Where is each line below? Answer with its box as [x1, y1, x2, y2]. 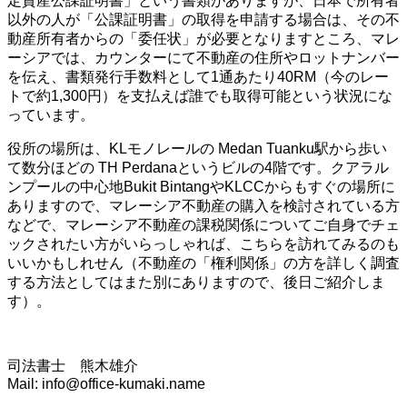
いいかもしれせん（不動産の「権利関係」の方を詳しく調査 [7, 254, 400, 271]
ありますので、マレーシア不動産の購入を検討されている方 [7, 197, 400, 213]
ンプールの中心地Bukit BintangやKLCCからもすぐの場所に [7, 178, 395, 194]
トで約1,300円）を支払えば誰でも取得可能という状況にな [7, 87, 392, 104]
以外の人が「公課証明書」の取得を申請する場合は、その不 [7, 11, 400, 27]
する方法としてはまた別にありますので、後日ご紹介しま [7, 273, 385, 290]
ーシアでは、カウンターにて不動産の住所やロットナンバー [7, 49, 400, 65]
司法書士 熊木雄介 [7, 357, 138, 373]
